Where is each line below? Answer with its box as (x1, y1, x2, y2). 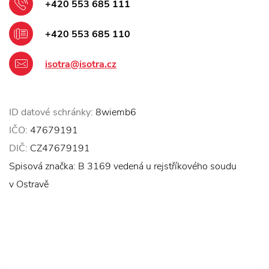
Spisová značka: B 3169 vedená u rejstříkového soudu (9, 160, 237, 174)
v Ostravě (9, 178, 49, 192)
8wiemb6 (93, 106, 136, 119)
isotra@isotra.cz (45, 58, 116, 71)
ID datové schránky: (9, 106, 93, 119)
